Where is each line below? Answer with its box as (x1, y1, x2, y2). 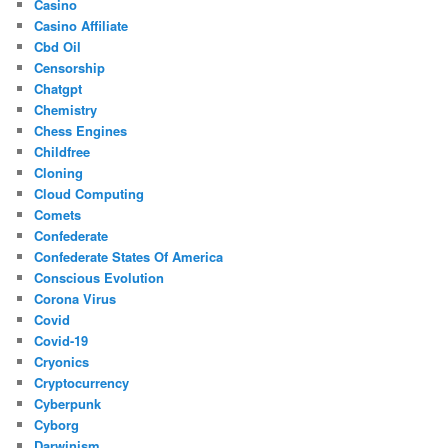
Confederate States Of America (34, 247, 224, 267)
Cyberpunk (34, 394, 102, 414)
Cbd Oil (34, 37, 82, 57)
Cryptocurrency (34, 373, 130, 393)
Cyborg (34, 415, 80, 435)
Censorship (34, 58, 106, 78)
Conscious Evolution (34, 268, 165, 288)
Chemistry (34, 100, 98, 120)
